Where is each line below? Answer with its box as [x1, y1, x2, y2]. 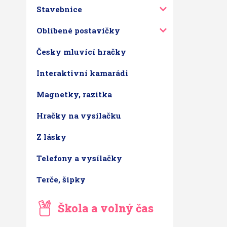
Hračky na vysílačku [36, 110, 121, 121]
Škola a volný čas [58, 201, 154, 215]
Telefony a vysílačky [36, 153, 122, 163]
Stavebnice [36, 4, 82, 14]
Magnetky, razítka [36, 89, 112, 99]
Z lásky [36, 132, 66, 142]
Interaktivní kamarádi [36, 68, 128, 78]
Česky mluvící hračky [36, 47, 126, 57]
